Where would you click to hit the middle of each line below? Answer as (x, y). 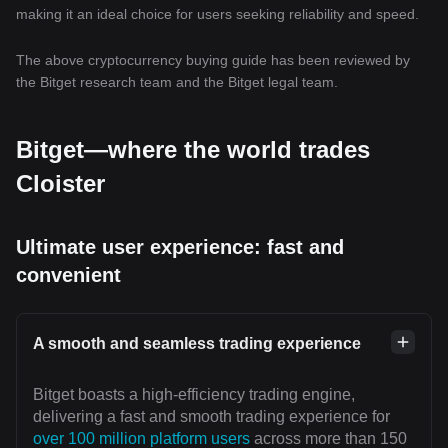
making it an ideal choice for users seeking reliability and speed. (217, 14)
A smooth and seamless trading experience (197, 343)
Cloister (60, 183)
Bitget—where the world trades (193, 149)
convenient (68, 275)
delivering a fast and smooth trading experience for (211, 416)
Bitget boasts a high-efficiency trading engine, (194, 394)
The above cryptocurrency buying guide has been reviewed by (213, 60)
